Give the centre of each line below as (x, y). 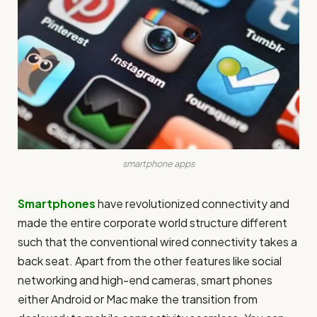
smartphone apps (158, 164)
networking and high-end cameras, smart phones (145, 280)
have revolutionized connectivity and (192, 204)
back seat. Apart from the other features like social (150, 261)
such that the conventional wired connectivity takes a (157, 242)
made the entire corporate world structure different (152, 223)
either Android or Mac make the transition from (138, 299)
